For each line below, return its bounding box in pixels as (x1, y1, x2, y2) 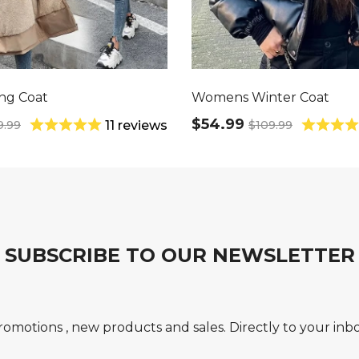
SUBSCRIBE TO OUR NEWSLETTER (4, 244, 355, 267)
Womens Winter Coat (192, 90, 329, 105)
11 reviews (105, 118, 167, 133)
